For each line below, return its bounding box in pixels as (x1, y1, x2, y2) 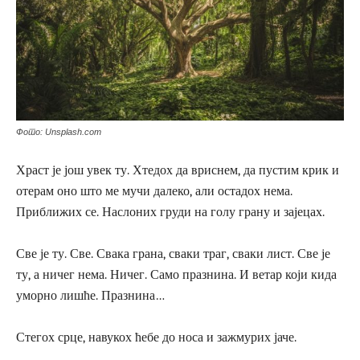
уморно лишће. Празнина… (16, 288, 165, 303)
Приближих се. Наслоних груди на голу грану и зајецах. (16, 204, 325, 219)
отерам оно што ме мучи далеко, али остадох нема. (16, 183, 292, 198)
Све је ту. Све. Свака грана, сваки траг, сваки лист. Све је (16, 246, 330, 261)
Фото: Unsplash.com (16, 126, 101, 137)
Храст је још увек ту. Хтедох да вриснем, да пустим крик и (16, 162, 339, 178)
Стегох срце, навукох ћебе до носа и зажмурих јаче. (16, 329, 297, 345)
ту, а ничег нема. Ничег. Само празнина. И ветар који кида (16, 267, 337, 282)
